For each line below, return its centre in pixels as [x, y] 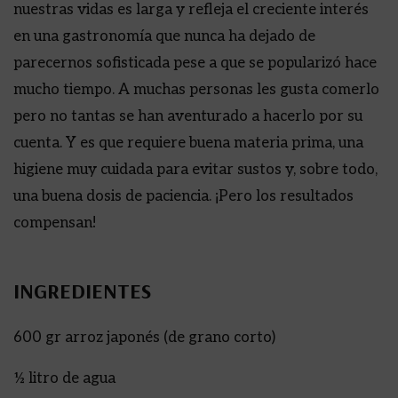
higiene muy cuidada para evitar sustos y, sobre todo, [195, 170]
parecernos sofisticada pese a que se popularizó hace [195, 63]
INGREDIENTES [82, 291]
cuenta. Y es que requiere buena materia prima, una [188, 143]
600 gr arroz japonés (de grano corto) [144, 338]
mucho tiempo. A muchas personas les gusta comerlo [196, 90]
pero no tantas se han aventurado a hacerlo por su [188, 116]
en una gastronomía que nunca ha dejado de [164, 36]
